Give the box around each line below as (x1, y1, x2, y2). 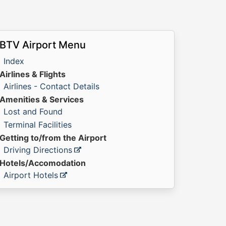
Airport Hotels (4, 170, 58, 180)
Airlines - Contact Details (4, 81, 99, 91)
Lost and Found (4, 106, 63, 117)
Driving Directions (4, 145, 72, 155)
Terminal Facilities (4, 120, 72, 130)
